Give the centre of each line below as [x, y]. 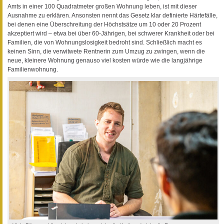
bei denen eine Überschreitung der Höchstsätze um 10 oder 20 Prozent [104, 24]
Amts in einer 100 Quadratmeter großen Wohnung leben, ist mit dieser [102, 6]
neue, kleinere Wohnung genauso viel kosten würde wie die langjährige [105, 60]
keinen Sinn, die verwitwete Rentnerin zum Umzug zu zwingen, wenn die [106, 51]
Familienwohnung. [33, 69]
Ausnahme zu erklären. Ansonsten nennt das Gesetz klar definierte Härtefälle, [112, 15]
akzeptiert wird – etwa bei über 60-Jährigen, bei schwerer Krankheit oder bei [111, 33]
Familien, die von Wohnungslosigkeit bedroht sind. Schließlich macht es [105, 42]
